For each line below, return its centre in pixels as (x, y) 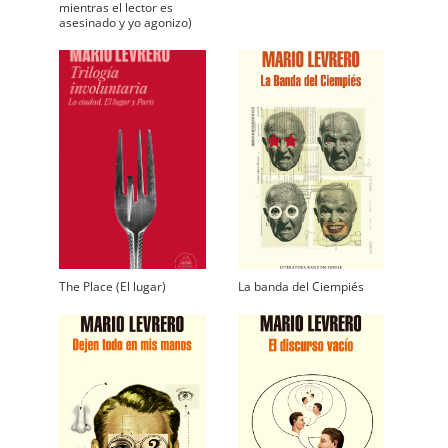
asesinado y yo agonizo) (126, 22)
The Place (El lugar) (113, 287)
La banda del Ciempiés (300, 287)
